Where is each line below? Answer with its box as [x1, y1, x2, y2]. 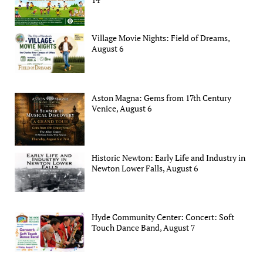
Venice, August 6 [92, 103, 152, 114]
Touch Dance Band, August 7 [92, 222, 195, 234]
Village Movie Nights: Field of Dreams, [92, 32, 230, 44]
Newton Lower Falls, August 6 [92, 162, 198, 174]
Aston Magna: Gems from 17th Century [92, 92, 232, 104]
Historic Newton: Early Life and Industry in [92, 151, 246, 163]
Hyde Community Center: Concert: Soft [92, 211, 235, 223]
